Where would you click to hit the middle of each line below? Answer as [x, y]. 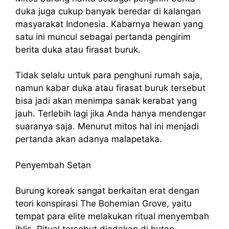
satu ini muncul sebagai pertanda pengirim [103, 37]
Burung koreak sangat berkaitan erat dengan [107, 191]
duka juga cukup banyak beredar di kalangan [108, 11]
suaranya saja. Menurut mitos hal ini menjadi [107, 127]
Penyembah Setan [53, 165]
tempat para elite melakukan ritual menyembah [112, 216]
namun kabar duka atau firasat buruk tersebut [110, 88]
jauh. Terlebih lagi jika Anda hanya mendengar [111, 114]
